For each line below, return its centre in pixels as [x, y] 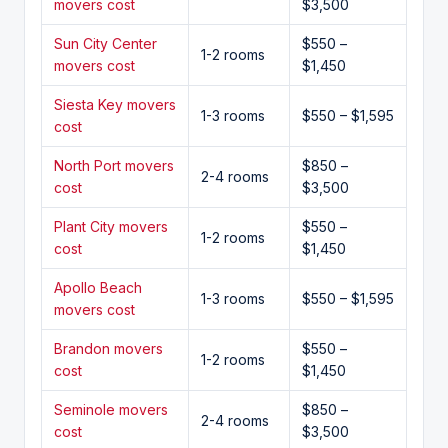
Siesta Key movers [115, 104]
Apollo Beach [98, 287]
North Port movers [114, 165]
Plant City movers [111, 226]
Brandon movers [108, 348]
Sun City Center [105, 43]
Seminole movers [111, 409]
